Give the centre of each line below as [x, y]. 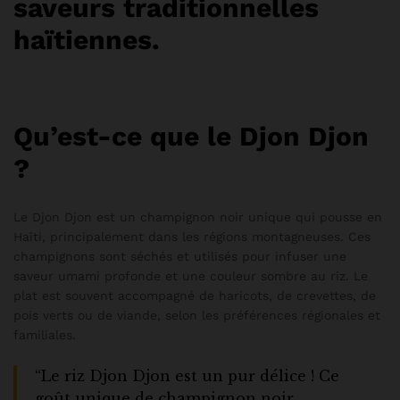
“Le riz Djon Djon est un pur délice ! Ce [187, 376]
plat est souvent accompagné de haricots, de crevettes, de [195, 295]
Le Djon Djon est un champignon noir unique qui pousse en [198, 217]
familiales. [45, 334]
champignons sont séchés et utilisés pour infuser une [180, 256]
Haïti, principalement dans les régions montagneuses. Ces [192, 236]
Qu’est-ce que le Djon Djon [191, 136]
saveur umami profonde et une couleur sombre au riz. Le [191, 275]
